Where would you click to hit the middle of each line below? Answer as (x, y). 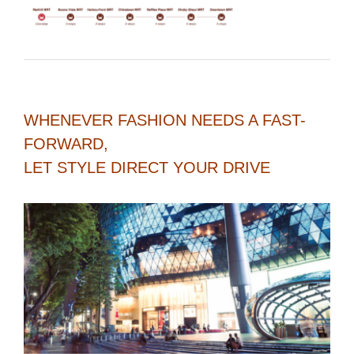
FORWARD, (66, 144)
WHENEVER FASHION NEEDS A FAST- (165, 121)
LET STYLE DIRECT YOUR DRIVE (147, 168)
